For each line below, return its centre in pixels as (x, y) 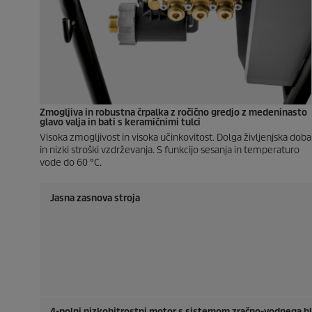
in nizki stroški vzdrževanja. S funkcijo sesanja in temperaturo (170, 150)
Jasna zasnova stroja (95, 198)
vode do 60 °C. (71, 163)
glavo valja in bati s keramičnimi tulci (120, 123)
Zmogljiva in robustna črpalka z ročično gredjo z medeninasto (173, 113)
